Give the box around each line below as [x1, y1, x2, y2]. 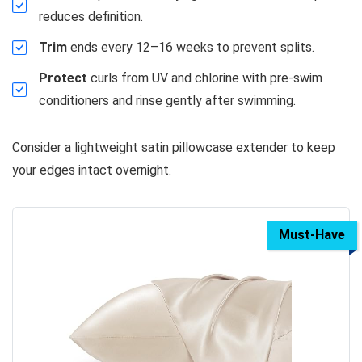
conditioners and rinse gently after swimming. [39, 92, 296, 108]
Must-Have [279, 226, 345, 242]
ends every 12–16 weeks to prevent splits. [67, 39, 314, 55]
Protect [39, 69, 87, 86]
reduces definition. [39, 8, 143, 24]
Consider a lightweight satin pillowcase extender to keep [12, 139, 335, 155]
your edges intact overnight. [12, 162, 171, 178]
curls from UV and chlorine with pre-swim [87, 69, 322, 86]
